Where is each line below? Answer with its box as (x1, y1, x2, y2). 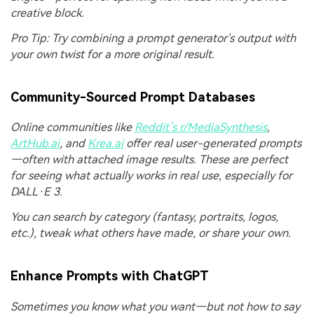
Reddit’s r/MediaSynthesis (135, 121, 267, 135)
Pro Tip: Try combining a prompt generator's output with (11, 31, 296, 45)
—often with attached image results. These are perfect (11, 153, 288, 167)
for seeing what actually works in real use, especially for (11, 169, 292, 183)
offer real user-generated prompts (123, 137, 301, 151)
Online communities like (11, 121, 135, 135)
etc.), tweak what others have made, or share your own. (11, 226, 291, 240)
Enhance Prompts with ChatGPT (11, 268, 209, 284)
